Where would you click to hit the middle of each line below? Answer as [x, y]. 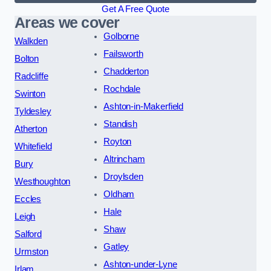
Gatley [116, 247]
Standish [120, 124]
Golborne [121, 37]
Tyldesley [33, 112]
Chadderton [126, 72]
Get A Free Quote [135, 9]
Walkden [31, 41]
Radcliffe [31, 77]
